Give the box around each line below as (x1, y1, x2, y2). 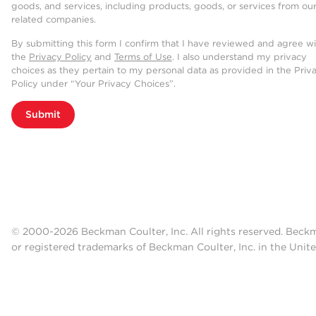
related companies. (11, 14, 96, 25)
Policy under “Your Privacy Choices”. (11, 78, 176, 90)
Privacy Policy (29, 51, 92, 63)
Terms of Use (114, 51, 172, 63)
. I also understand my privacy (172, 51, 307, 63)
